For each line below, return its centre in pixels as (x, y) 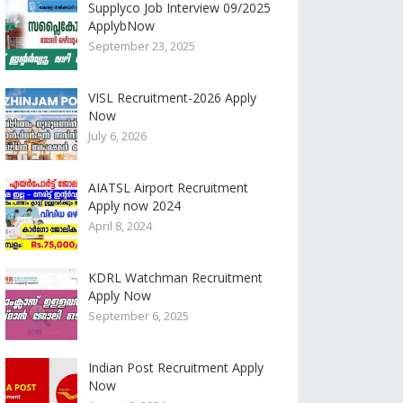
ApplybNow (121, 26)
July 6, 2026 (117, 136)
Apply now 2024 (134, 206)
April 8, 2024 (120, 226)
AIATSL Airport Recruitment (168, 188)
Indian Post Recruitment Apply (176, 367)
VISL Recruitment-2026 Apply (172, 98)
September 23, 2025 (142, 46)
